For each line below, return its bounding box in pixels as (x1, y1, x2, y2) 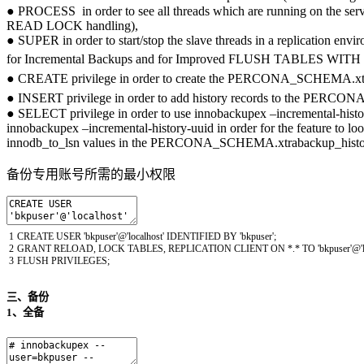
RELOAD (54, 243, 93, 255)
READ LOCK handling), (6, 19, 138, 33)
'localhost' (127, 231, 164, 243)
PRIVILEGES (51, 255, 107, 267)
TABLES (128, 243, 163, 255)
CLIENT (234, 243, 271, 255)
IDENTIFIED (167, 231, 223, 243)
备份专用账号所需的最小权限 (6, 167, 175, 182)
